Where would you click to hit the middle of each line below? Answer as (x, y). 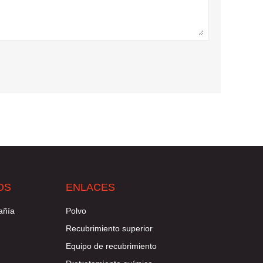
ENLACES (90, 187)
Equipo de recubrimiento (111, 246)
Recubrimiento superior (109, 228)
